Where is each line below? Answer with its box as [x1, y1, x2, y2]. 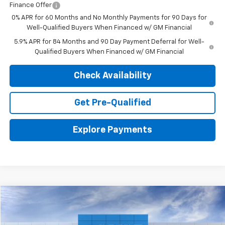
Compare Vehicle [20, 194, 82, 202]
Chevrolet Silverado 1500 [46, 199, 141, 207]
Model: [123, 217, 144, 224]
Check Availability [73, 71, 152, 81]
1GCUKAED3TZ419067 [22, 217, 84, 224]
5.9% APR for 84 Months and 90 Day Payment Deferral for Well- [14, 39, 204, 46]
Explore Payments [73, 126, 152, 135]
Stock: [84, 217, 104, 224]
